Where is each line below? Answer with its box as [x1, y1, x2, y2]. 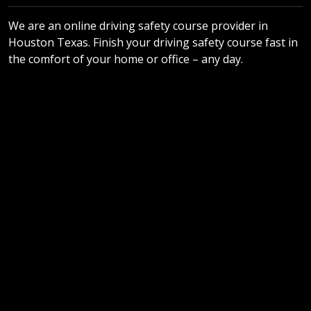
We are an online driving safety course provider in [8, 17, 268, 33]
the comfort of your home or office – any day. [8, 51, 243, 67]
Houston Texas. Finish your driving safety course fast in [8, 34, 298, 50]
